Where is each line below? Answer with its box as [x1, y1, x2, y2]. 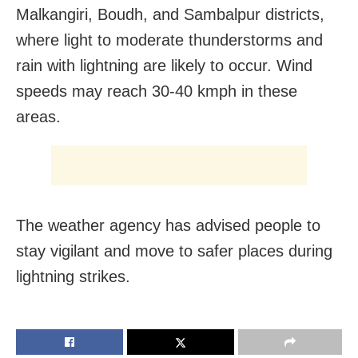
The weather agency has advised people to [16, 216, 320, 234]
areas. [16, 107, 61, 125]
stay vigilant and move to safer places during [16, 241, 332, 260]
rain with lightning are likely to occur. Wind [16, 56, 312, 74]
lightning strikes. [16, 267, 130, 285]
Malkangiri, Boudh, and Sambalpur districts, [16, 5, 324, 23]
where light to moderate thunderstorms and [16, 30, 323, 49]
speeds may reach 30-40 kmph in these [16, 82, 297, 100]
